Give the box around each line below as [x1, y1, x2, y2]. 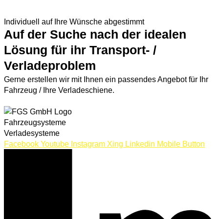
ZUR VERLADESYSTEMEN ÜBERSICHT [20, 7, 153, 15]
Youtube [41, 139, 69, 148]
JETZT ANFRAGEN [20, 97, 83, 105]
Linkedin [125, 139, 155, 148]
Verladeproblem [4, 59, 96, 72]
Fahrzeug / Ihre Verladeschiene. [4, 85, 114, 94]
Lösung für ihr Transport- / [4, 43, 156, 57]
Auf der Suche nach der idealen [4, 27, 186, 41]
